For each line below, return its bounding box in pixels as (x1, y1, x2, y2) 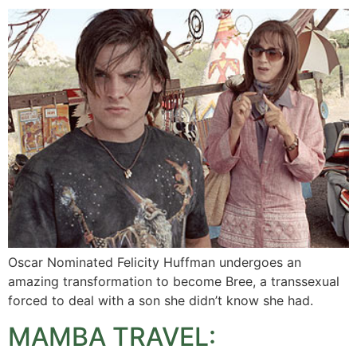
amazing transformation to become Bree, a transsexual (8, 273, 339, 290)
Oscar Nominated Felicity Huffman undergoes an (8, 254, 301, 271)
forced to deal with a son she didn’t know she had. (8, 292, 313, 309)
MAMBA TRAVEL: (8, 320, 216, 352)
